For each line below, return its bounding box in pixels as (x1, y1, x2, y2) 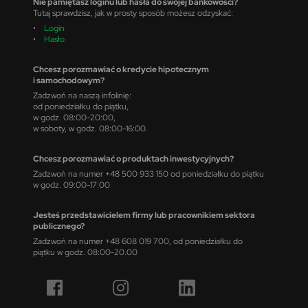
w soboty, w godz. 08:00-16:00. (33, 123, 148, 133)
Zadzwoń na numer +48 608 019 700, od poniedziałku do (33, 236, 243, 246)
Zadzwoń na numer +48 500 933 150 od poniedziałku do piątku (33, 168, 264, 179)
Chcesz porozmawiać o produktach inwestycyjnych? (33, 153, 234, 164)
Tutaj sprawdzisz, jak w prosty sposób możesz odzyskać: (33, 8, 233, 18)
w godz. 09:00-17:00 (33, 179, 110, 190)
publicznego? (33, 221, 85, 231)
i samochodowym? (33, 75, 104, 85)
